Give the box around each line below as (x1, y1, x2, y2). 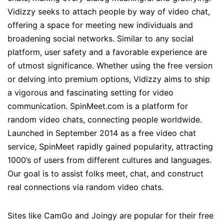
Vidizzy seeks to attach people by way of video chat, (7, 6, 210, 17)
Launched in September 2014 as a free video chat (7, 128, 196, 138)
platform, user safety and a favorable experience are (7, 47, 207, 57)
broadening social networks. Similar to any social (7, 33, 193, 44)
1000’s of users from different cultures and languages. (7, 155, 211, 165)
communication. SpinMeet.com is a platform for (7, 101, 188, 111)
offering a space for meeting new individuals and (7, 20, 193, 30)
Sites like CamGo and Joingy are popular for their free (7, 210, 213, 221)
